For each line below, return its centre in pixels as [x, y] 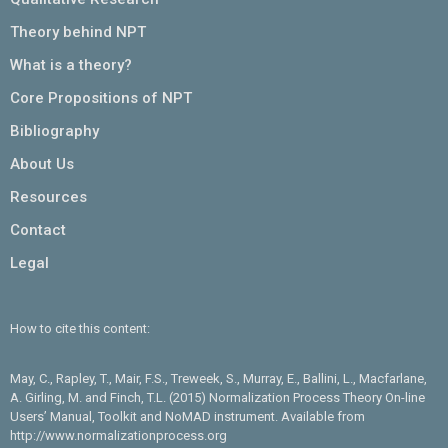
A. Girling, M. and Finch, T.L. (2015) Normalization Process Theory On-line [217, 397]
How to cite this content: [80, 328]
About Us [42, 164]
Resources [48, 197]
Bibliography [54, 131]
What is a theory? [71, 65]
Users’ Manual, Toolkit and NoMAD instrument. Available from [187, 416]
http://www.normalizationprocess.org [118, 435]
